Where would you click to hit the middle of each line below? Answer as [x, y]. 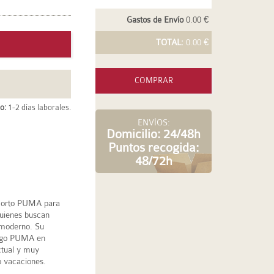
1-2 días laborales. [39, 108]
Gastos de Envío [155, 20]
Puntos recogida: [154, 148]
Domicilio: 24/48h [154, 134]
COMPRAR [154, 80]
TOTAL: [170, 42]
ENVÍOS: [154, 122]
